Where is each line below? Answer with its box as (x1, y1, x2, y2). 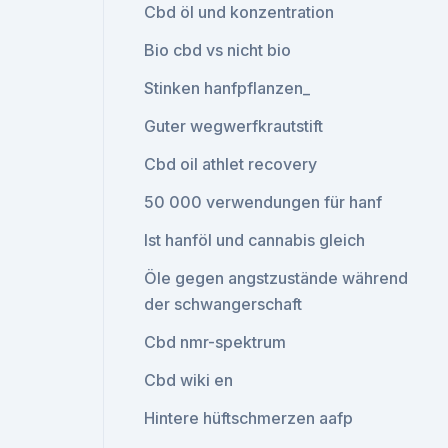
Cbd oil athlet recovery (144, 154, 318, 174)
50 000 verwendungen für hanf (144, 192, 383, 212)
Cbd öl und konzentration (144, 2, 335, 22)
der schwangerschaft (144, 294, 303, 314)
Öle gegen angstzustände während (144, 268, 409, 288)
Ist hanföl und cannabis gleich (144, 230, 366, 250)
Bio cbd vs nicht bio (144, 40, 292, 60)
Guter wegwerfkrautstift (144, 116, 324, 136)
